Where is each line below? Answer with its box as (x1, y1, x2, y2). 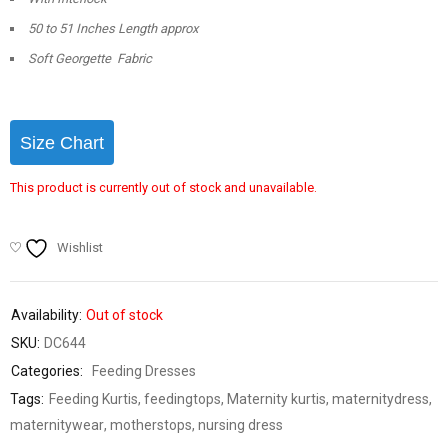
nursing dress (198, 417, 283, 434)
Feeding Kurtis (49, 391, 138, 408)
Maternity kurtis (227, 391, 326, 408)
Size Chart (20, 132, 104, 153)
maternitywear (10, 417, 104, 434)
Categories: (11, 363, 83, 380)
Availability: (11, 307, 82, 324)
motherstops (110, 417, 192, 434)
